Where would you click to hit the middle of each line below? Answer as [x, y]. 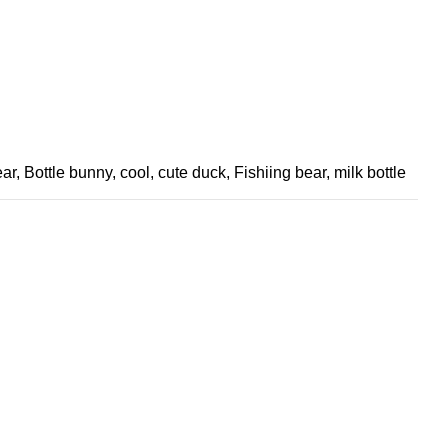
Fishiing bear [280, 172]
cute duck [192, 172]
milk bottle [370, 172]
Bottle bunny [68, 172]
